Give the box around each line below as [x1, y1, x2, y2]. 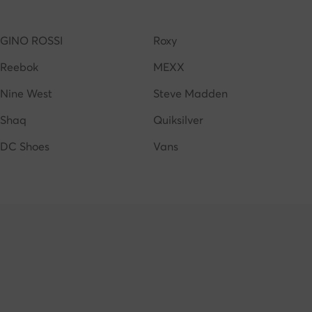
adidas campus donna [89, 8, 188, 21]
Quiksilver [153, 112, 203, 127]
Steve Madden [153, 86, 228, 100]
